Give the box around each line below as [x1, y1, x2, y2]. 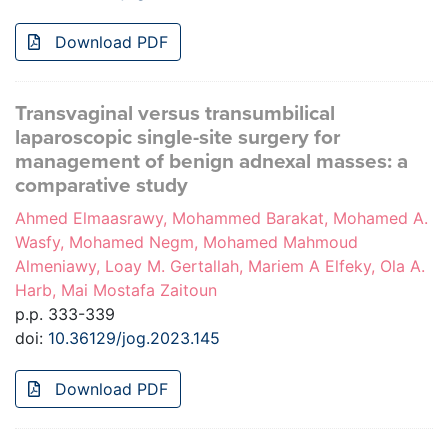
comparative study [15, 173, 188, 199]
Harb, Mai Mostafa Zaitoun [15, 280, 217, 301]
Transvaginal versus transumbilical [15, 101, 335, 127]
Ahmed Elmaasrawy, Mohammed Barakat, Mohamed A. [15, 208, 428, 229]
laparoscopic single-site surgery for [15, 125, 340, 151]
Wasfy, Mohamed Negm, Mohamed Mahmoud [15, 232, 358, 253]
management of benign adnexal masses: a [15, 149, 408, 175]
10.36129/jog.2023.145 [48, 328, 220, 349]
